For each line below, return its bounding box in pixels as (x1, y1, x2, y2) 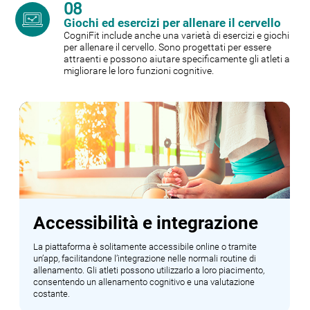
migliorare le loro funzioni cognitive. (64, 65, 215, 77)
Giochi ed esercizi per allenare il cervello (64, 16, 282, 30)
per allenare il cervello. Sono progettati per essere (64, 42, 272, 53)
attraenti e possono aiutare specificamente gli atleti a (64, 53, 291, 65)
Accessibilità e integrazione (33, 212, 259, 234)
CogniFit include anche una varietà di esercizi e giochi (64, 30, 290, 42)
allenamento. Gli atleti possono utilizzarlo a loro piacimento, (33, 265, 265, 276)
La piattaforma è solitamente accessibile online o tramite (33, 241, 257, 253)
